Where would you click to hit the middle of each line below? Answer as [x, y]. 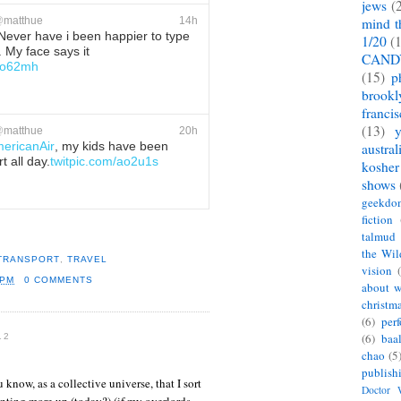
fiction [377, 220]
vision [377, 271]
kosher [380, 167]
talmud [379, 237]
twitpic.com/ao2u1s [104, 161]
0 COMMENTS [58, 280]
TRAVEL [87, 259]
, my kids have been [111, 146]
